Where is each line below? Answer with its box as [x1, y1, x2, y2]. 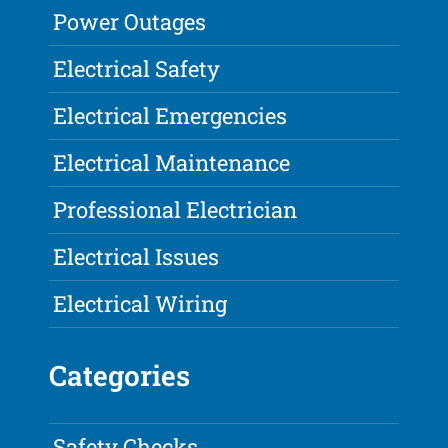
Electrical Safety [53, 54, 221, 84]
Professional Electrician [53, 195, 298, 225]
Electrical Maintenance [53, 148, 291, 178]
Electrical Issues [53, 242, 220, 272]
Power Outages [53, 7, 207, 37]
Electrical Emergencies [53, 101, 288, 131]
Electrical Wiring [53, 289, 228, 319]
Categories [49, 357, 191, 395]
